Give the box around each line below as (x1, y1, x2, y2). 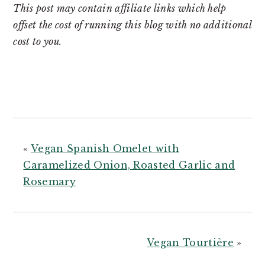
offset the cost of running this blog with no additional (13, 18, 251, 31)
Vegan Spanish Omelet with (31, 142, 180, 154)
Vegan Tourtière (147, 236, 234, 248)
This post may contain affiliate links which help (13, 2, 227, 14)
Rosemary (23, 175, 76, 188)
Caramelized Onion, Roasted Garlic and (23, 159, 235, 171)
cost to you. (13, 35, 62, 47)
